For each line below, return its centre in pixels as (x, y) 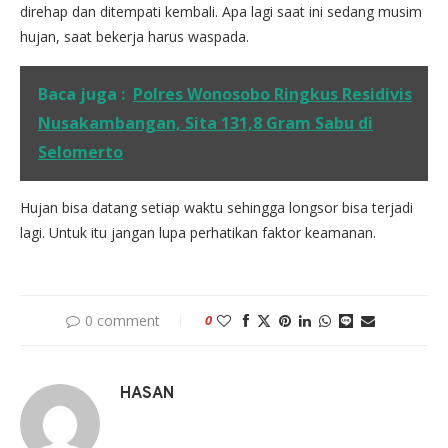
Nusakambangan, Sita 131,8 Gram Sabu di (205, 122)
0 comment (122, 320)
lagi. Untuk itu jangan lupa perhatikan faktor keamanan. (198, 232)
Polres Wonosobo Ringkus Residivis (272, 93)
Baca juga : (81, 93)
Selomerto (80, 151)
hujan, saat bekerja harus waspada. (134, 36)
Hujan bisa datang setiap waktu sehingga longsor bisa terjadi (216, 207)
